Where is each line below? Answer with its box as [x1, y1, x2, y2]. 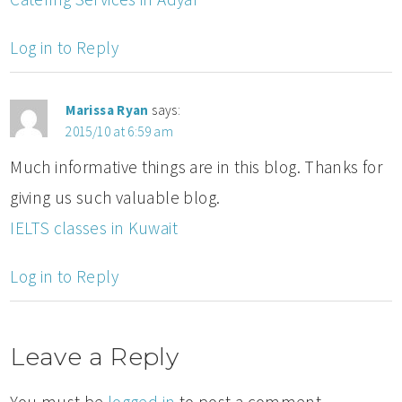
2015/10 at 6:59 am [66, 122, 174, 140]
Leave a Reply [10, 341, 179, 371]
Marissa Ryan [66, 100, 149, 118]
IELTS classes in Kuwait [10, 216, 179, 239]
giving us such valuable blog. [10, 186, 221, 208]
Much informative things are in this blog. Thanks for [10, 155, 383, 178]
